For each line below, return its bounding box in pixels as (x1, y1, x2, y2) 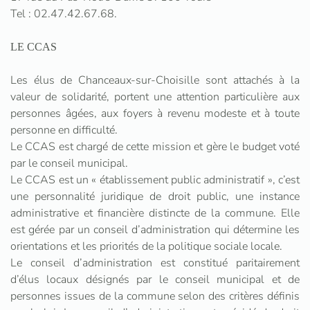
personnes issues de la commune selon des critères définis (10, 289, 300, 304)
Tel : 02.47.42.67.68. (10, 6, 117, 21)
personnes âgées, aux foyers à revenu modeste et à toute (10, 106, 300, 121)
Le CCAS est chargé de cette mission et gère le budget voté (10, 139, 300, 154)
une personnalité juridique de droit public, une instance (10, 189, 300, 204)
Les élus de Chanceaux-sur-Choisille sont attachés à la (10, 73, 300, 88)
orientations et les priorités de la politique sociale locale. (10, 239, 282, 254)
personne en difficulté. (10, 122, 118, 138)
